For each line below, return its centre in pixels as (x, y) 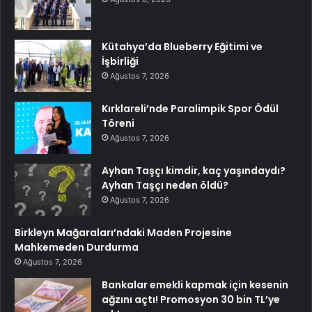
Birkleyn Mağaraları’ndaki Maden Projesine (123, 232)
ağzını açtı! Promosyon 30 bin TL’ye (191, 299)
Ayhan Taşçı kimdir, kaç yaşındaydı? (194, 170)
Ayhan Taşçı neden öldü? (165, 185)
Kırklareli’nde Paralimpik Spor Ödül (190, 108)
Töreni (118, 123)
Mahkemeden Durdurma (77, 247)
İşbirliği (120, 61)
